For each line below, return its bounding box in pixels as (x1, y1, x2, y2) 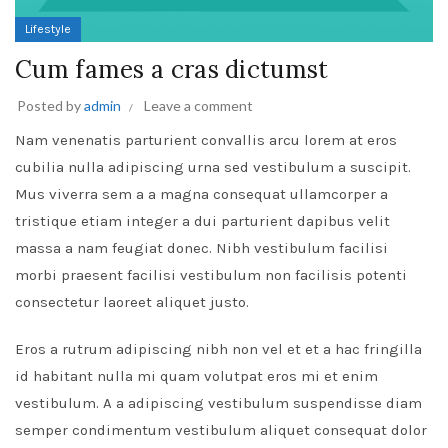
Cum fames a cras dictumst (15, 54, 329, 86)
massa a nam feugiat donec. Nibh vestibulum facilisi (15, 239, 388, 258)
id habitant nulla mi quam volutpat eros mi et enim (15, 367, 378, 386)
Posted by (17, 97, 84, 115)
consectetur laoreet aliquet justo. (15, 293, 249, 312)
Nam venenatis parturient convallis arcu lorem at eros (15, 131, 397, 150)
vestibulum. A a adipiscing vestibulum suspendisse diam (15, 394, 422, 413)
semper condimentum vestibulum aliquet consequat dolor (15, 421, 427, 440)
